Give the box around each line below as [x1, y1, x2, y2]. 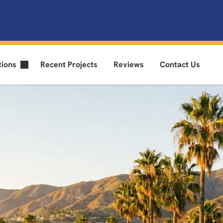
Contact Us [160, 59, 200, 70]
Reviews [113, 59, 144, 70]
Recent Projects [40, 59, 98, 70]
